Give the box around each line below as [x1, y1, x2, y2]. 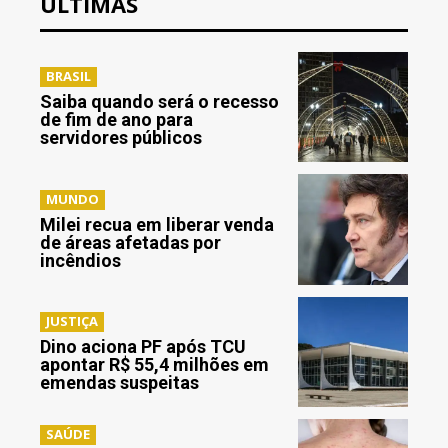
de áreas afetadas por [40, 231, 221, 253]
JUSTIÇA [46, 311, 98, 330]
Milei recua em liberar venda [40, 213, 274, 235]
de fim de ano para [40, 109, 193, 131]
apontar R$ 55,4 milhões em [40, 353, 269, 375]
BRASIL [46, 67, 91, 86]
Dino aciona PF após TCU [40, 335, 246, 357]
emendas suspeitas [40, 371, 199, 393]
